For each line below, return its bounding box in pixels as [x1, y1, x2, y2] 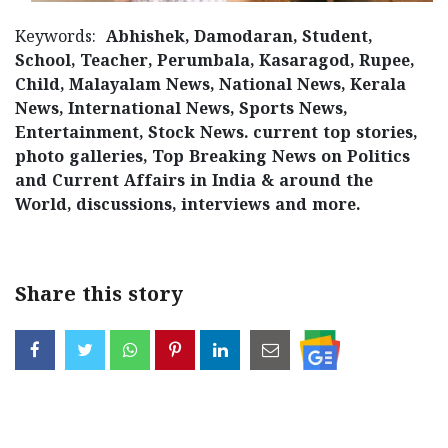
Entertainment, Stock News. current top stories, [15, 123, 417, 144]
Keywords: [15, 27, 106, 48]
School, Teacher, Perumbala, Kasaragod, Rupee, [15, 51, 414, 72]
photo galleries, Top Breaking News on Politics [15, 147, 410, 168]
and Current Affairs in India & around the [15, 171, 373, 192]
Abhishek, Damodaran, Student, [106, 27, 372, 48]
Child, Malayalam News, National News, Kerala [15, 75, 406, 96]
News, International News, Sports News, [15, 99, 347, 120]
